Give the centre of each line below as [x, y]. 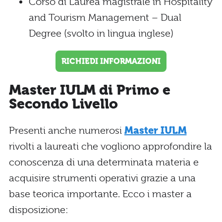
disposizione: [39, 210]
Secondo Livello [64, 104]
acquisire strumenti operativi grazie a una [102, 178]
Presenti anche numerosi [67, 130]
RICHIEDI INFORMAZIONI [111, 61]
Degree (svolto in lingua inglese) [101, 33]
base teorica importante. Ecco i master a [100, 194]
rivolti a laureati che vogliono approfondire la [111, 146]
